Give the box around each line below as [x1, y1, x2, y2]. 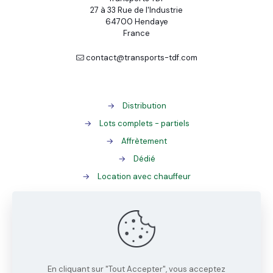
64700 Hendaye [105, 16, 168, 27]
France [123, 28, 150, 38]
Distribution [122, 101, 166, 111]
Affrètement [121, 136, 167, 146]
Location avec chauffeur [97, 171, 191, 182]
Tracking [128, 255, 160, 265]
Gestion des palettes [104, 219, 184, 230]
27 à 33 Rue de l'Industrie [90, 5, 183, 15]
